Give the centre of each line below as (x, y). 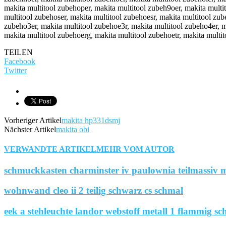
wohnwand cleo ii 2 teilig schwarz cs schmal (94, 191)
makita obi (73, 130)
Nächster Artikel (30, 130)
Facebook (20, 62)
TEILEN (18, 52)
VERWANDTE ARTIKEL (50, 149)
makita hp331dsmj (91, 121)
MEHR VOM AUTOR (135, 149)
